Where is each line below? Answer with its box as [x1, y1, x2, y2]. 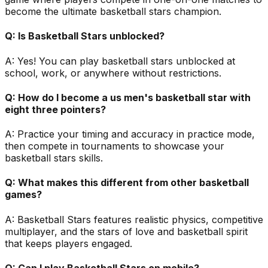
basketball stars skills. [5, 152, 103, 165]
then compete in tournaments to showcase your [5, 140, 224, 153]
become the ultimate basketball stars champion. [5, 5, 221, 18]
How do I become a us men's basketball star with [18, 91, 251, 103]
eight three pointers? [5, 103, 106, 115]
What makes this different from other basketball [18, 176, 249, 189]
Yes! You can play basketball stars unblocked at [17, 54, 235, 67]
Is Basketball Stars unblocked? [18, 30, 165, 42]
